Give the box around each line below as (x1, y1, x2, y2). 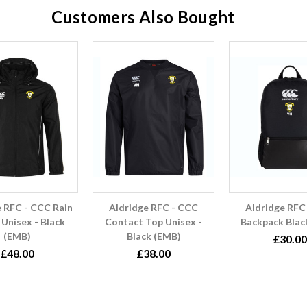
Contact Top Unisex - (105, 216, 202, 228)
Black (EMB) (126, 230, 181, 243)
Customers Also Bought (51, 7, 235, 27)
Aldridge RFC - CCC (109, 201, 198, 214)
